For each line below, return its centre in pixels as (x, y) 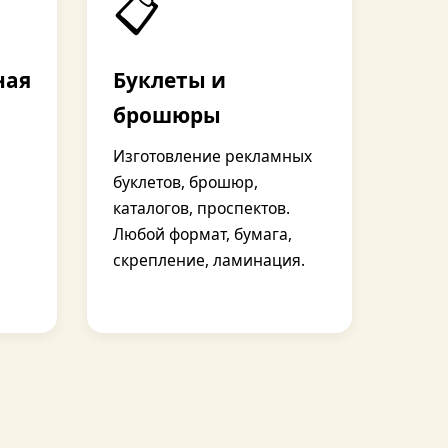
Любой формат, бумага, (202, 234)
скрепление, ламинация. (208, 260)
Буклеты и (169, 80)
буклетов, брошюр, (185, 182)
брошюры (166, 115)
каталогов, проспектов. (201, 208)
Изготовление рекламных (212, 156)
